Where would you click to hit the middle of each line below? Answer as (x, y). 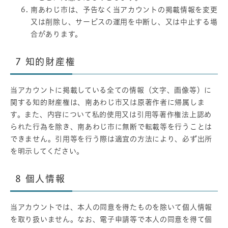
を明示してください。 (47, 151)
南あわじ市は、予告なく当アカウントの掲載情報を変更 (124, 9)
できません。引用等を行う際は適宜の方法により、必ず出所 (111, 139)
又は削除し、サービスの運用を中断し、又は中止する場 (124, 22)
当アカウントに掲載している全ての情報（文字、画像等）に (111, 90)
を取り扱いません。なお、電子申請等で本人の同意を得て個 (111, 219)
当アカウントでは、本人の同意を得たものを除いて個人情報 (111, 207)
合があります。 (56, 34)
